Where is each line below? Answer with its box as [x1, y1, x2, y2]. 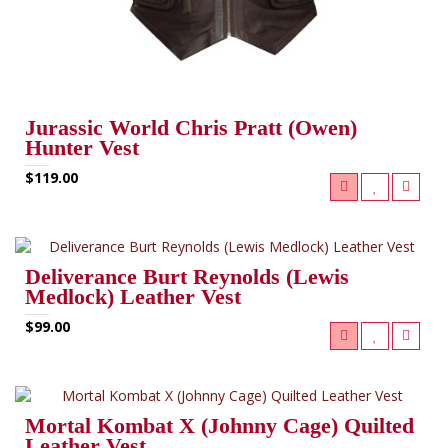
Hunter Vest [25, 134, 139, 160]
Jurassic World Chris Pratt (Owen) [25, 114, 357, 140]
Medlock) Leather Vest [25, 283, 241, 309]
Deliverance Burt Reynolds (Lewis [25, 263, 349, 289]
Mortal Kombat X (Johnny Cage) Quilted [25, 412, 414, 438]
